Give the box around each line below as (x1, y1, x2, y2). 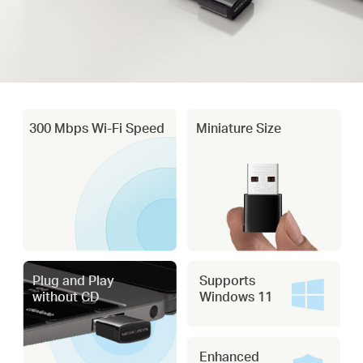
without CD (32, 288, 100, 305)
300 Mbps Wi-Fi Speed (28, 119, 164, 136)
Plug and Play (32, 272, 115, 288)
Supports (199, 272, 256, 288)
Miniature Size (195, 119, 281, 136)
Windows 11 (199, 288, 273, 305)
